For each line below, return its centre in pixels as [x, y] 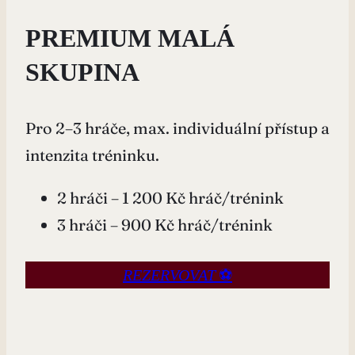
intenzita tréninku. [92, 155]
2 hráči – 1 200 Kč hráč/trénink [170, 197]
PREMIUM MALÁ [130, 38]
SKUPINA [82, 72]
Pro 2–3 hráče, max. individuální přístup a [177, 128]
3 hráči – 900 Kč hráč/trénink [165, 224]
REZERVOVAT [169, 275]
